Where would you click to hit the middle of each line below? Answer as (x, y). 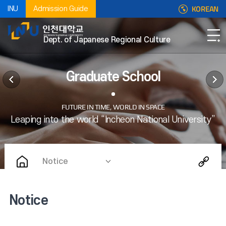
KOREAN (205, 9)
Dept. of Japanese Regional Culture (107, 40)
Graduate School (113, 77)
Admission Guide (61, 9)
